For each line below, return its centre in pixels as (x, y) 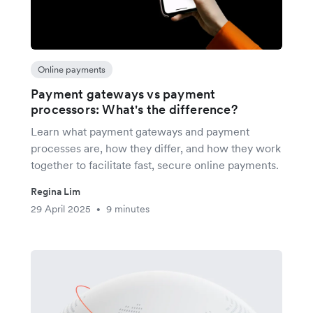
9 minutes (128, 209)
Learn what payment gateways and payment (140, 131)
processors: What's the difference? (134, 109)
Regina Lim (56, 191)
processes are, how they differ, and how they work (156, 148)
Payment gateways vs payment (123, 94)
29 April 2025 (61, 209)
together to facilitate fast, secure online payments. (155, 165)
